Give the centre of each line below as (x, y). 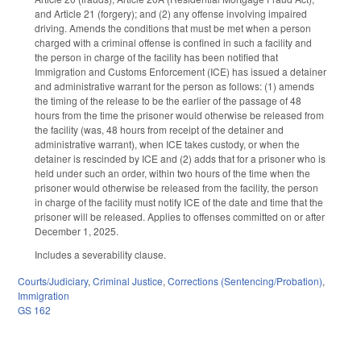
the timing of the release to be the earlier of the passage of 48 (168, 101)
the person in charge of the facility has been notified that (156, 57)
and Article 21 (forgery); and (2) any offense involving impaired (171, 14)
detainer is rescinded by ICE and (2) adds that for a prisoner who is (180, 159)
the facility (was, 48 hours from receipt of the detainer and (159, 130)
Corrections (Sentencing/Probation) (245, 281)
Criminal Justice (128, 281)
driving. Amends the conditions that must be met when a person (173, 28)
